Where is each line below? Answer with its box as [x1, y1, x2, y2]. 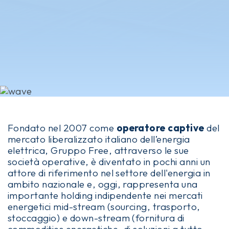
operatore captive [116, 122, 204, 134]
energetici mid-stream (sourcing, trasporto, [8, 200, 200, 213]
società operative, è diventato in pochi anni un [8, 155, 211, 168]
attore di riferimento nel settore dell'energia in [8, 167, 211, 179]
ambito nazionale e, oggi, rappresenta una [8, 178, 198, 191]
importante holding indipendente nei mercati [8, 189, 203, 202]
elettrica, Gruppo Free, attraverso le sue [8, 144, 189, 157]
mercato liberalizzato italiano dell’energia [8, 133, 190, 146]
